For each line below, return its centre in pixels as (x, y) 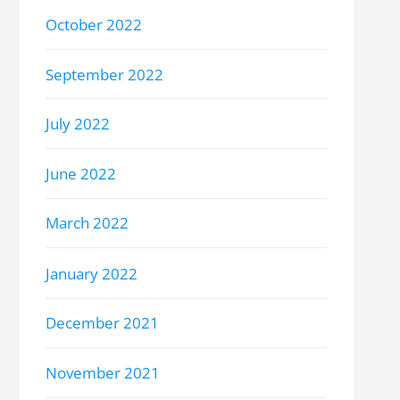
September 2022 (105, 74)
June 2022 (81, 174)
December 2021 (103, 323)
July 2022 (78, 124)
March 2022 (87, 223)
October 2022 (94, 24)
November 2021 (103, 373)
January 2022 (92, 273)
